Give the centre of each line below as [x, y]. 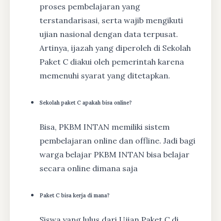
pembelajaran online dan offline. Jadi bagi [117, 140]
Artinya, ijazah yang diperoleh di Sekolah [115, 48]
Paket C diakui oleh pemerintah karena [112, 61]
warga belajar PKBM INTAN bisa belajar [114, 154]
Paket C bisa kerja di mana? [74, 195]
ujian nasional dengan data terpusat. [109, 34]
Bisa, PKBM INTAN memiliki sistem [105, 127]
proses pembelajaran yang [90, 6]
